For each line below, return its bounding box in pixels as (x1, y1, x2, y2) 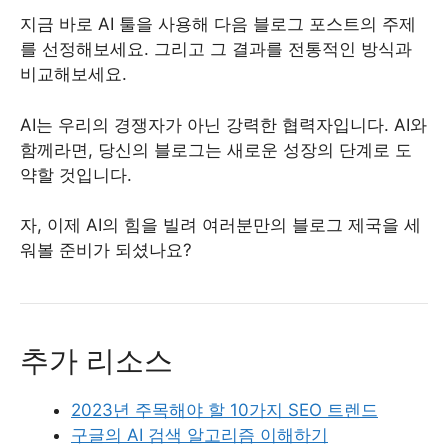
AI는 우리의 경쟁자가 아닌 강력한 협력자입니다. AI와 (20, 114, 427, 135)
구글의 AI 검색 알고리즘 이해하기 (71, 425, 328, 446)
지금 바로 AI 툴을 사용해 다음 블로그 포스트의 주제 (20, 14, 416, 35)
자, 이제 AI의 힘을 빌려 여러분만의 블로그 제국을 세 (20, 215, 421, 236)
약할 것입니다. (20, 164, 132, 185)
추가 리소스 (20, 343, 173, 379)
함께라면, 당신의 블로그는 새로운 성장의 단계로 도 (20, 139, 412, 160)
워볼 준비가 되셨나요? (20, 240, 192, 261)
